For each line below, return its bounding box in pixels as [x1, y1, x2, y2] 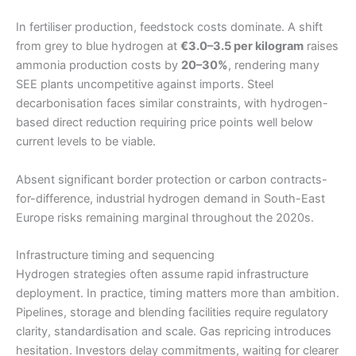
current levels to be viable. [16, 134, 156, 149]
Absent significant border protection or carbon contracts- [16, 172, 327, 187]
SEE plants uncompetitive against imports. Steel [16, 77, 273, 92]
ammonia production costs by [16, 58, 181, 73]
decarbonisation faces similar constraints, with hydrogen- [16, 96, 328, 111]
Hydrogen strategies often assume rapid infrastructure [16, 267, 308, 282]
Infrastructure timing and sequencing [16, 248, 215, 263]
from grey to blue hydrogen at [16, 39, 180, 54]
